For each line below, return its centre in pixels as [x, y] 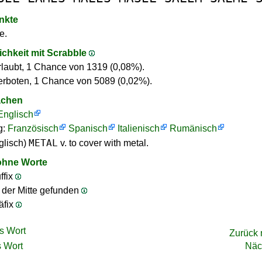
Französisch [33, 128]
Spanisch [88, 128]
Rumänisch [193, 128]
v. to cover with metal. [103, 143]
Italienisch [139, 128]
